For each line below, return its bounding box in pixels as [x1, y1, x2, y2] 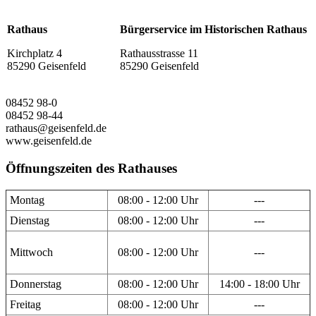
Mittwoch [10, 245, 53, 258]
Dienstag [10, 214, 49, 226]
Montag [10, 193, 44, 206]
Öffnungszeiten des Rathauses [6, 161, 177, 176]
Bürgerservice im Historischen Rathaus [120, 23, 307, 36]
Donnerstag [10, 277, 61, 290]
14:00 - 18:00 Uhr [219, 277, 300, 290]
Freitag [10, 298, 41, 310]
